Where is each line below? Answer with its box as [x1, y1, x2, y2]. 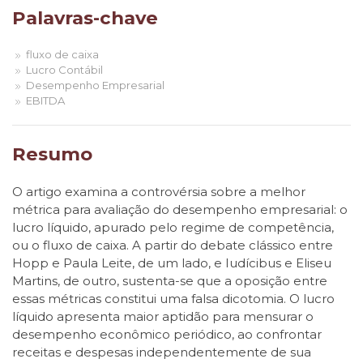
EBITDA [23, 94, 65, 107]
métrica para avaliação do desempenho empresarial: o [12, 202, 348, 217]
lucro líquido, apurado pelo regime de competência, [12, 220, 334, 235]
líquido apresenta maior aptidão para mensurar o [12, 309, 314, 324]
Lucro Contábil [23, 63, 103, 76]
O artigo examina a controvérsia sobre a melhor [12, 184, 305, 199]
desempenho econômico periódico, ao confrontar [12, 327, 322, 342]
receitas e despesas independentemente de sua [12, 344, 311, 360]
